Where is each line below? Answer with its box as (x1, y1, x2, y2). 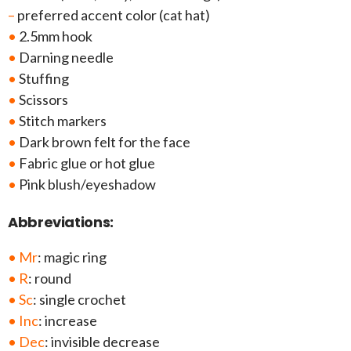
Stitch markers (16, 112, 107, 130)
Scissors (16, 91, 68, 109)
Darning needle (16, 49, 114, 67)
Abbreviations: (8, 212, 114, 233)
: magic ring (38, 248, 107, 266)
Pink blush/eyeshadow (16, 175, 156, 194)
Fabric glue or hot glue (16, 154, 155, 172)
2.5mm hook (16, 27, 92, 45)
